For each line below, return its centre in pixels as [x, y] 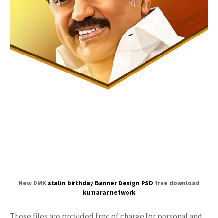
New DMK [33, 183]
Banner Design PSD [124, 183]
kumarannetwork [109, 192]
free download [176, 183]
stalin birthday [71, 183]
